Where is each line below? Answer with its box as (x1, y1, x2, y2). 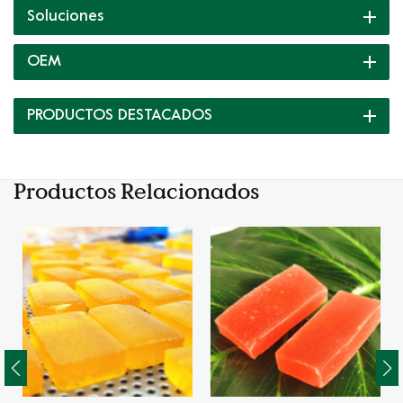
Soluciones (27, 10, 103, 25)
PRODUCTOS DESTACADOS (27, 109, 212, 124)
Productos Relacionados (13, 178, 259, 204)
